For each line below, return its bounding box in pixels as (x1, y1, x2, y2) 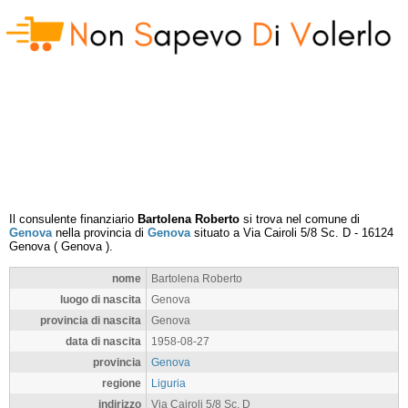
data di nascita (66, 335, 141, 347)
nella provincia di (52, 226, 148, 240)
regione (102, 377, 141, 389)
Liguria (151, 377, 186, 389)
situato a (190, 226, 243, 240)
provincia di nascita (40, 314, 141, 326)
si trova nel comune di (240, 212, 360, 226)
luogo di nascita (60, 293, 141, 305)
